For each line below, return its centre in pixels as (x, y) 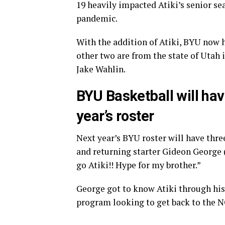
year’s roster (115, 116)
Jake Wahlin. (101, 69)
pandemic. (97, 19)
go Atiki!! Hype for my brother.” (139, 165)
